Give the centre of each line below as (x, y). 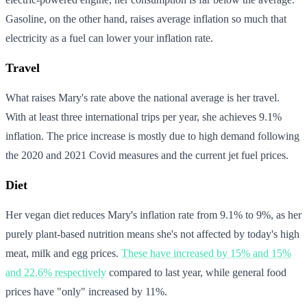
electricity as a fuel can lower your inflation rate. (109, 38)
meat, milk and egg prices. (63, 253)
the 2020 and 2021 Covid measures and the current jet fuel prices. (147, 155)
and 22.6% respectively (56, 272)
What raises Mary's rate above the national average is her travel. (143, 97)
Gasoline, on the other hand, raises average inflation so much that (146, 19)
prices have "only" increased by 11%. (86, 291)
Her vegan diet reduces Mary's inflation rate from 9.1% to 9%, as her (153, 214)
